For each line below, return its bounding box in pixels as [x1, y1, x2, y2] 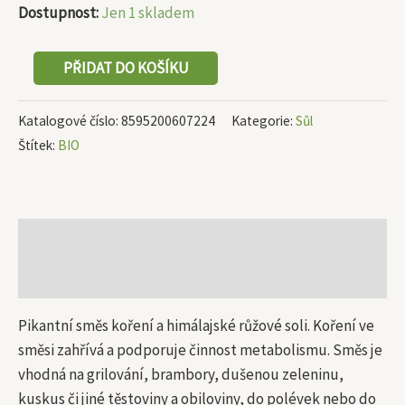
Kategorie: [231, 112, 296, 130]
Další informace [18, 268, 119, 288]
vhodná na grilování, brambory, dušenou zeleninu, [18, 364, 344, 385]
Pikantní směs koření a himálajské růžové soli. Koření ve [18, 316, 374, 336]
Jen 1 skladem [101, 2, 194, 23]
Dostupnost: [18, 2, 99, 23]
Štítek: [18, 137, 58, 155]
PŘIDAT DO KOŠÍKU [62, 58, 189, 79]
